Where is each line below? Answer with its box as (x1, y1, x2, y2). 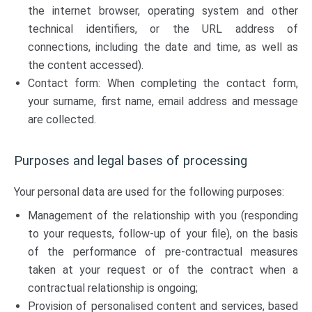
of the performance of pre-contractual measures (28, 245, 298, 258)
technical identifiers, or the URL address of (28, 22, 298, 36)
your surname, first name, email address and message (28, 95, 298, 108)
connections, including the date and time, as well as (28, 40, 298, 54)
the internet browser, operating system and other (28, 4, 298, 17)
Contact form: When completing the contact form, (28, 77, 298, 90)
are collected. (28, 113, 96, 126)
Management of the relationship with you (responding (28, 209, 298, 222)
